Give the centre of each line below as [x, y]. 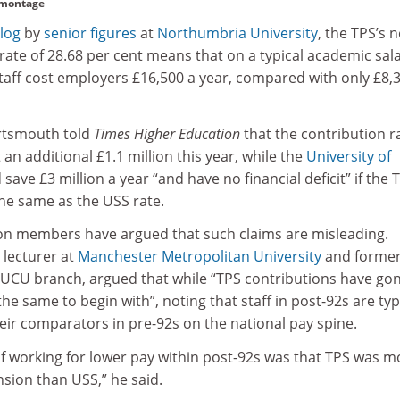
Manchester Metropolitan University [200, 257]
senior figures [90, 33]
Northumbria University [237, 33]
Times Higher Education [167, 133]
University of [349, 156]
